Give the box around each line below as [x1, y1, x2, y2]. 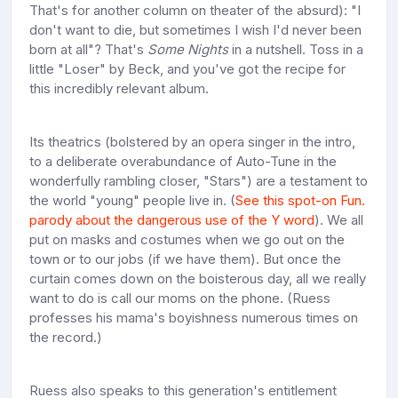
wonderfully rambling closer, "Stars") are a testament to [29, 171, 368, 189]
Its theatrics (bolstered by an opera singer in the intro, [29, 132, 355, 150]
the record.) [29, 328, 102, 346]
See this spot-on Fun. [235, 191, 365, 209]
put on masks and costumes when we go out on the [29, 230, 345, 248]
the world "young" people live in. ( [29, 191, 235, 209]
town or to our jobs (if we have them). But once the [29, 250, 341, 267]
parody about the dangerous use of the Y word [29, 211, 314, 228]
